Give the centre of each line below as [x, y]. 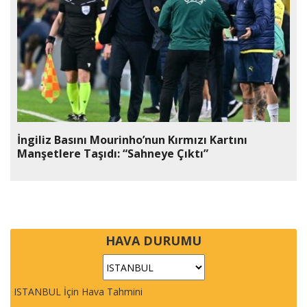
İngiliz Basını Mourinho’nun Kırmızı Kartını [132, 140]
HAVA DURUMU [153, 241]
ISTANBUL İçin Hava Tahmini [78, 292]
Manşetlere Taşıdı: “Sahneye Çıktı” [113, 154]
